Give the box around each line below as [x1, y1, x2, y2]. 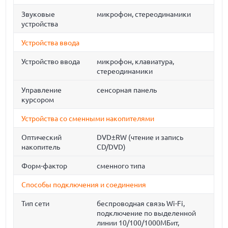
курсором [21, 96, 54, 104]
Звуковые [21, 10, 55, 18]
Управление [21, 86, 62, 94]
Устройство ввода [21, 58, 80, 66]
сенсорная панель [97, 86, 157, 94]
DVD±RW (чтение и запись [97, 133, 184, 141]
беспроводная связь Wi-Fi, [97, 199, 185, 208]
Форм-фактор [21, 162, 68, 170]
